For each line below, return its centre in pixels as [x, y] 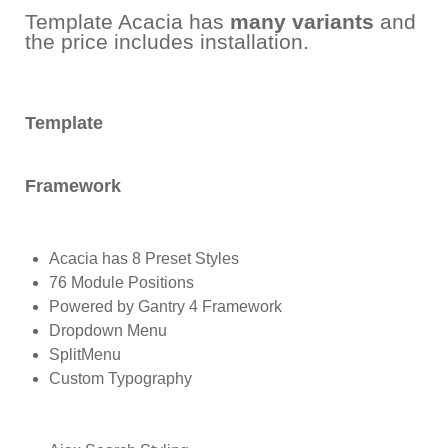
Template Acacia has [127, 22]
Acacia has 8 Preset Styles [144, 259]
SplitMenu [85, 355]
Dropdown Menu [108, 331]
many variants [302, 22]
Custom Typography [120, 379]
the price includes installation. [167, 42]
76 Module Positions [121, 283]
